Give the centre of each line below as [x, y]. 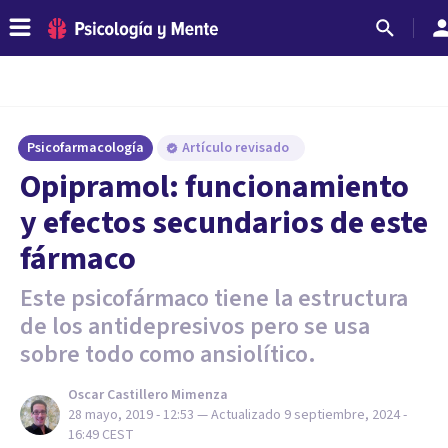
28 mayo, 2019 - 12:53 [131, 415]
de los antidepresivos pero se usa [195, 326]
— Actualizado [240, 415]
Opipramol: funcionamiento [214, 187]
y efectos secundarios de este [224, 223]
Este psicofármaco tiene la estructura [214, 298]
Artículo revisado [237, 148]
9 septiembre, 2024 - [345, 415]
